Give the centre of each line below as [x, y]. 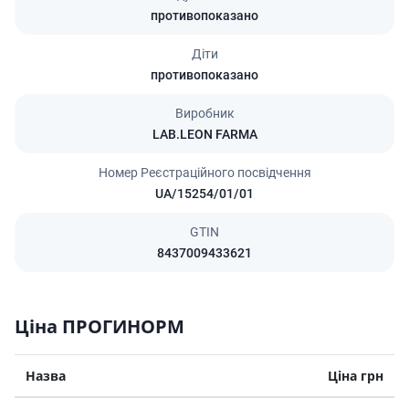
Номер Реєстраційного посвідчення [204, 172]
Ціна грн [356, 375]
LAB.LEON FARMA [204, 134]
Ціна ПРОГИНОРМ [100, 326]
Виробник [204, 113]
